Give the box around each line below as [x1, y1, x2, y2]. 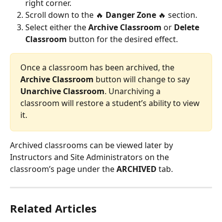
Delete [174, 21, 201, 33]
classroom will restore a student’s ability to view [20, 97, 202, 109]
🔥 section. [156, 9, 197, 21]
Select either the [25, 21, 88, 33]
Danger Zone [106, 9, 156, 21]
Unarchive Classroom [20, 85, 105, 97]
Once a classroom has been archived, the [20, 61, 176, 73]
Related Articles [10, 200, 97, 216]
